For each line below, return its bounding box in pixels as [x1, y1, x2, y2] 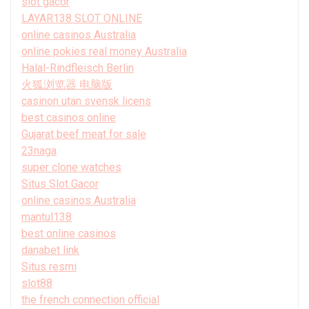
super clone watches [21, 160, 121, 174]
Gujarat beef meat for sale [21, 127, 146, 141]
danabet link [21, 243, 79, 257]
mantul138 [21, 210, 72, 223]
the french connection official [21, 292, 159, 306]
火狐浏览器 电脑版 [21, 77, 112, 91]
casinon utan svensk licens [21, 94, 151, 108]
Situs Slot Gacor [21, 177, 99, 190]
